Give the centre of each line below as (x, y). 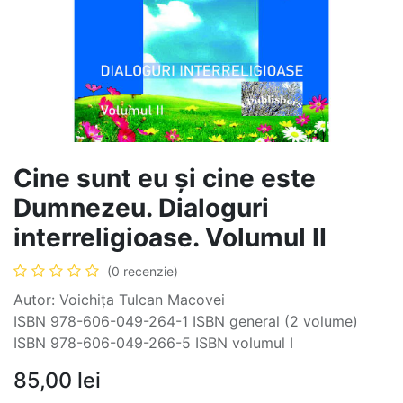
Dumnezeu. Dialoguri (141, 208)
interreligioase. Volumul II (170, 237)
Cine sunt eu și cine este (165, 178)
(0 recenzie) (143, 271)
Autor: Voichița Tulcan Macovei (119, 300)
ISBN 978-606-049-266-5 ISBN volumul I (153, 343)
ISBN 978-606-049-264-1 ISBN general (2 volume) (186, 321)
